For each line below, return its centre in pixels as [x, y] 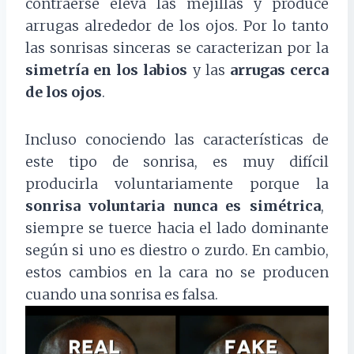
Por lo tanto [286, 26]
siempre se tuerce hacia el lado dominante [177, 228]
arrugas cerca [279, 70]
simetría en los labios [107, 70]
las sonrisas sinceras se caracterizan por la [177, 48]
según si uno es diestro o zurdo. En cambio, [177, 250]
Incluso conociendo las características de [177, 140]
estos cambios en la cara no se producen [177, 273]
